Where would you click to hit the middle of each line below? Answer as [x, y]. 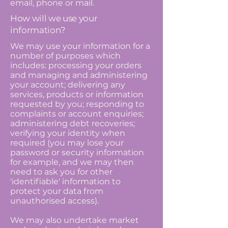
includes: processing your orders [76, 65]
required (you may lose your [67, 143]
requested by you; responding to [77, 104]
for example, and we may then [72, 162]
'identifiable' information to [65, 181]
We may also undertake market [75, 220]
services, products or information [77, 94]
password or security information [77, 152]
